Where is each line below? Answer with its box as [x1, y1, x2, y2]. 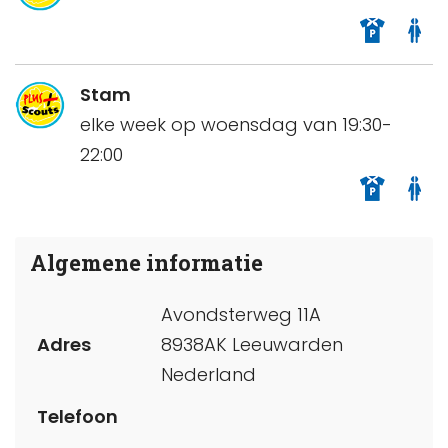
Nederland [161, 361, 256, 387]
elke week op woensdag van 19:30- [80, 112, 392, 138]
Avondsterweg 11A [161, 301, 321, 327]
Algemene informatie [30, 248, 263, 278]
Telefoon [37, 403, 118, 429]
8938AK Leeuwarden [161, 331, 343, 357]
